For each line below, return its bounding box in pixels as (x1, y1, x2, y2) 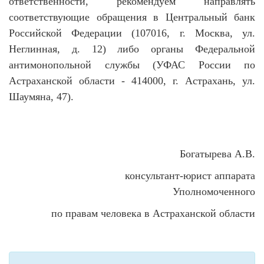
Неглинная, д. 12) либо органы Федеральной (9, 43, 255, 55)
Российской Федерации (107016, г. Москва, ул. (9, 27, 255, 39)
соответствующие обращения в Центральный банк (9, 11, 255, 23)
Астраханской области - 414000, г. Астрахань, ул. (9, 75, 255, 87)
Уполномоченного (173, 186, 255, 197)
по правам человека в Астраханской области (51, 207, 255, 219)
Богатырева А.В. (180, 148, 255, 160)
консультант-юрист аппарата (125, 170, 255, 181)
